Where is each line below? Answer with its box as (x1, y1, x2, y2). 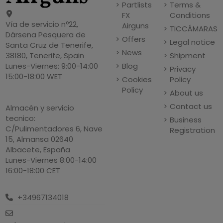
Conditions (169, 10, 210, 21)
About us (169, 88, 203, 99)
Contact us (169, 101, 212, 112)
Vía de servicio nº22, (5, 19, 79, 30)
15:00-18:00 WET (5, 71, 63, 82)
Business (169, 114, 202, 125)
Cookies (121, 74, 152, 85)
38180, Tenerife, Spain (5, 50, 85, 61)
